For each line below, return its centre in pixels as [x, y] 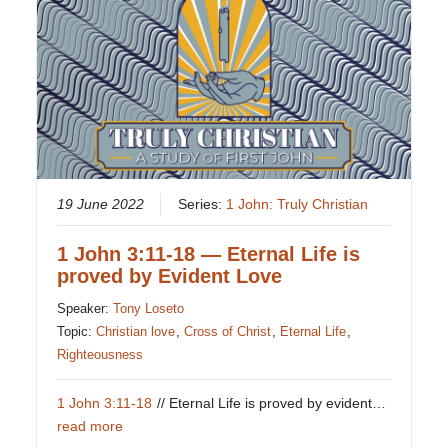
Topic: [77, 332]
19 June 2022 [101, 205]
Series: [202, 205]
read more [90, 427]
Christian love [136, 332]
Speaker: [85, 309]
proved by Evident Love [170, 276]
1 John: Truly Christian [297, 205]
